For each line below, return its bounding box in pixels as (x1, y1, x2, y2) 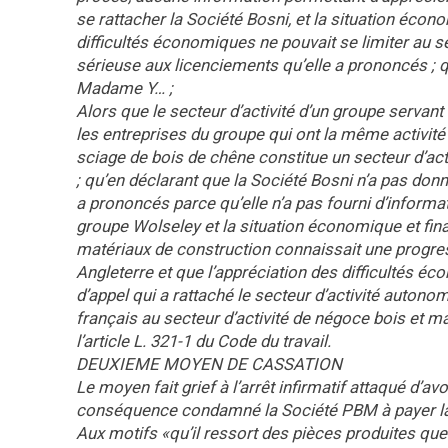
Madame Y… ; (76, 78, 173, 98)
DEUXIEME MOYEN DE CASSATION (76, 354, 342, 374)
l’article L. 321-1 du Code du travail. (76, 331, 331, 351)
